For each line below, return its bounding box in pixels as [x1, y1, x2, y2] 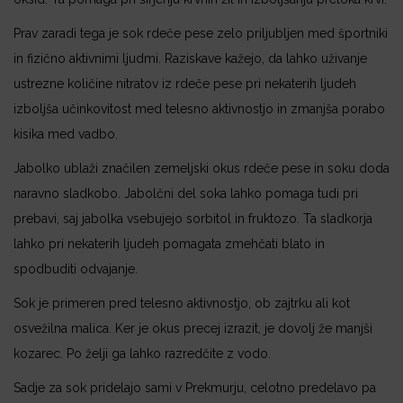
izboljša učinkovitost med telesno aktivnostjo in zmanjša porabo [13, 101, 385, 116]
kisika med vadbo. [13, 126, 118, 141]
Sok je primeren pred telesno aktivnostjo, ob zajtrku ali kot [13, 295, 350, 310]
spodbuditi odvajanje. [13, 261, 138, 276]
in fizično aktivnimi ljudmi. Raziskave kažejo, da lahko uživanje [13, 50, 367, 66]
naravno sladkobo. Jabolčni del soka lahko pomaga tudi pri [13, 185, 358, 201]
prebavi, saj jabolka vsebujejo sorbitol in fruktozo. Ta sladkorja [13, 210, 372, 226]
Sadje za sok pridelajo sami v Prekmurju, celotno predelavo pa [13, 380, 376, 395]
